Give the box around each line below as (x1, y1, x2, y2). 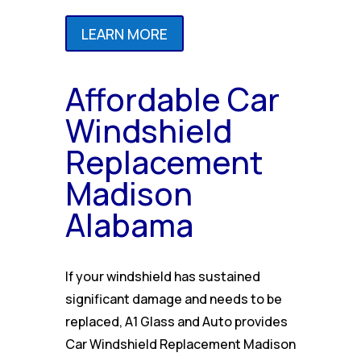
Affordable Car (64, 77, 280, 122)
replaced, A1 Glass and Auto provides (64, 313, 288, 331)
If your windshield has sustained (64, 268, 260, 286)
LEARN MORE (81, 23, 168, 44)
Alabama (64, 203, 193, 247)
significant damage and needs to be (64, 290, 282, 309)
